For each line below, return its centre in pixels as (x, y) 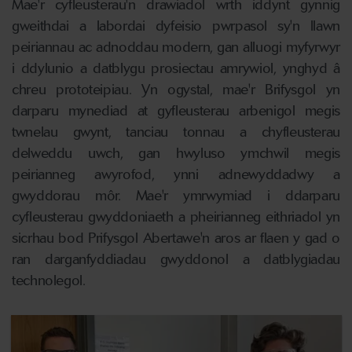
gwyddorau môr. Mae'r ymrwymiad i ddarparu (176, 196)
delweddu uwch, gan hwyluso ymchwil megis (176, 153)
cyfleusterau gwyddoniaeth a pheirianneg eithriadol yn (176, 217)
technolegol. (49, 280)
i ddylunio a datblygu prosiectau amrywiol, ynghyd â (176, 68)
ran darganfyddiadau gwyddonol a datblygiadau (176, 259)
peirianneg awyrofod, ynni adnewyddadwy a (176, 174)
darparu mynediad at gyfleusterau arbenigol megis (176, 111)
